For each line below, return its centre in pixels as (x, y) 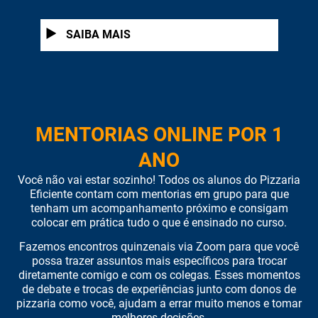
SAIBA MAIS (98, 34)
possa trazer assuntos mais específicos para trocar (159, 261)
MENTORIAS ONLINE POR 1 (159, 134)
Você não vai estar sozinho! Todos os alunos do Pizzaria (159, 180)
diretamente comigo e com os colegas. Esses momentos (159, 275)
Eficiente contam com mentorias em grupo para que (159, 194)
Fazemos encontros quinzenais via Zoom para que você (159, 247)
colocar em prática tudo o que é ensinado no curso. (159, 222)
